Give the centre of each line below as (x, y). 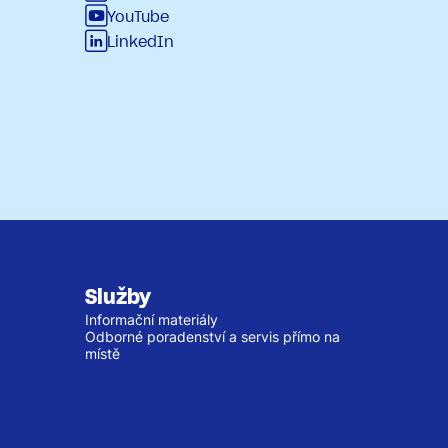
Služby (118, 296)
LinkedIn (140, 41)
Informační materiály (151, 319)
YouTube (138, 16)
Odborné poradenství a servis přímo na (212, 336)
